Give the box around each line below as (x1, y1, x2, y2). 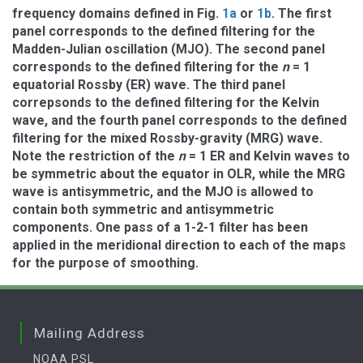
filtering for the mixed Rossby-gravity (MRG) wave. (12, 130, 322, 146)
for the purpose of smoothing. (12, 255, 199, 271)
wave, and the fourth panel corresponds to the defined (12, 113, 347, 128)
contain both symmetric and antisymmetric (12, 202, 274, 217)
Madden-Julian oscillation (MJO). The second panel (12, 41, 325, 57)
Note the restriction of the (12, 148, 178, 164)
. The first (271, 6, 331, 21)
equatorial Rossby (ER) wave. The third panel (12, 77, 285, 92)
